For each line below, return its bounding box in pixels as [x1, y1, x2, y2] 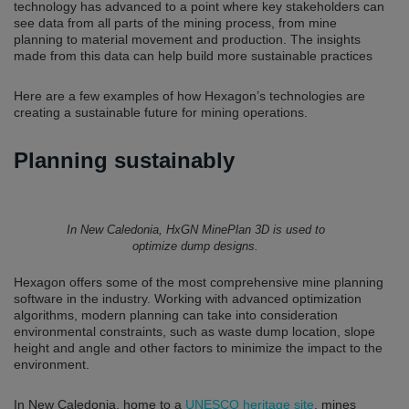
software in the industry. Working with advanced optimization [14, 290, 362, 306]
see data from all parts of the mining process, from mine [14, 15, 337, 30]
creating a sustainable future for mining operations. [14, 104, 308, 120]
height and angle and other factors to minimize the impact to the [14, 340, 383, 355]
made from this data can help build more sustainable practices [14, 47, 372, 63]
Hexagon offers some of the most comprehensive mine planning [14, 274, 383, 289]
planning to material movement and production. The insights [14, 31, 361, 47]
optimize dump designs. [132, 238, 258, 253]
